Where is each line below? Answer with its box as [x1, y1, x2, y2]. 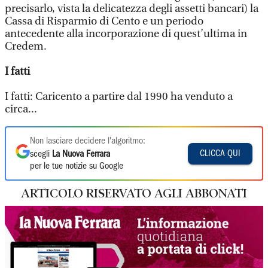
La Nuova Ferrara [52, 150, 110, 159]
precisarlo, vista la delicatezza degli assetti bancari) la [5, 2, 258, 15]
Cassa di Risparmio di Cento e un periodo [5, 15, 203, 28]
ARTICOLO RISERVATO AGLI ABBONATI [21, 187, 247, 200]
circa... [5, 103, 37, 115]
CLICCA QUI [200, 149, 240, 158]
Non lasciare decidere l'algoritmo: [30, 137, 145, 145]
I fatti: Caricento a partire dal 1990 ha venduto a [5, 90, 233, 103]
